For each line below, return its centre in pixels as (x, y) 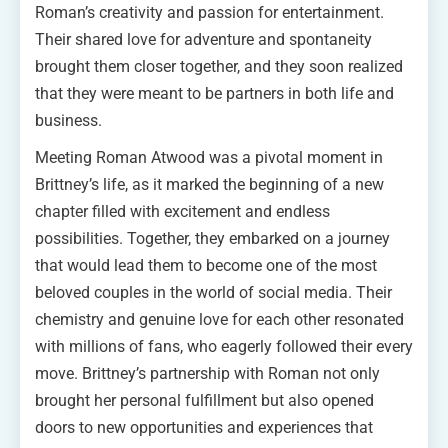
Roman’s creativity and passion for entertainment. (209, 12)
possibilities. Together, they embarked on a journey (212, 238)
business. (68, 120)
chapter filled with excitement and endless (182, 211)
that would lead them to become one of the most (206, 265)
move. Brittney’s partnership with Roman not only (207, 373)
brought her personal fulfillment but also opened (204, 400)
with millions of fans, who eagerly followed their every (224, 346)
